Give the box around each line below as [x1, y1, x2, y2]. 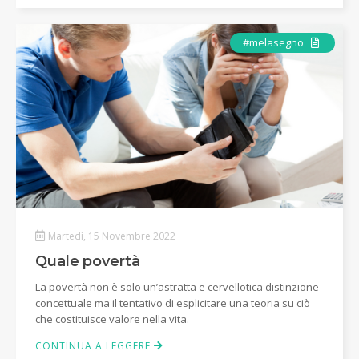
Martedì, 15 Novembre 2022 [48, 228, 175, 243]
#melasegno [242, 35, 306, 50]
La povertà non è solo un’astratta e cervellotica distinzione [35, 279, 319, 294]
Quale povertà [35, 252, 140, 270]
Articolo [321, 34, 357, 49]
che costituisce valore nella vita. [35, 311, 189, 326]
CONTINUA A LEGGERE [35, 338, 154, 353]
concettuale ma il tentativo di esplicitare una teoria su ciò [35, 295, 310, 310]
